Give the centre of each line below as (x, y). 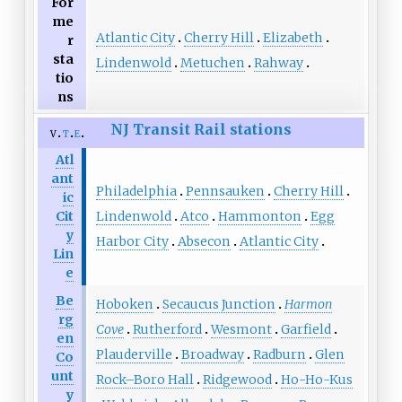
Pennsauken (225, 191)
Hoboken (124, 304)
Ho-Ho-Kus (316, 379)
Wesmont (241, 329)
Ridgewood (237, 379)
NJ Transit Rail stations (201, 129)
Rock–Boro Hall (144, 379)
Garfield (306, 329)
